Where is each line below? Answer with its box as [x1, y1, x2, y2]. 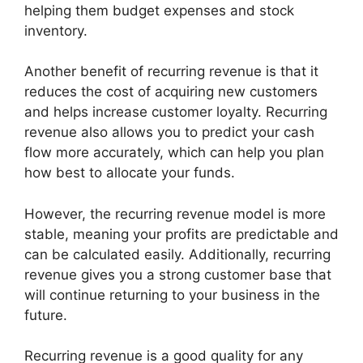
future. [24, 306, 67, 323]
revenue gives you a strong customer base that [24, 266, 331, 283]
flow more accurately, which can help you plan [24, 144, 324, 161]
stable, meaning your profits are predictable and [24, 225, 339, 242]
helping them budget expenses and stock [24, 2, 294, 19]
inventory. [24, 22, 88, 39]
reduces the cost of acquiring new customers [24, 83, 318, 100]
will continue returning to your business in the [24, 286, 320, 303]
